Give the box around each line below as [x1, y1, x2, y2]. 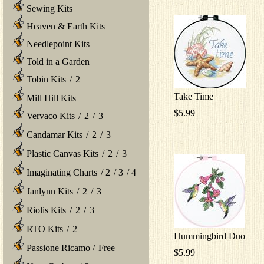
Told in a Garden [24, 56, 90, 67]
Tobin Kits [24, 74, 66, 84]
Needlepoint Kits [24, 38, 90, 49]
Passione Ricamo [24, 242, 93, 253]
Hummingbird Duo [174, 230, 245, 241]
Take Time [174, 91, 213, 101]
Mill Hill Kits [24, 93, 76, 103]
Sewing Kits [24, 3, 72, 14]
